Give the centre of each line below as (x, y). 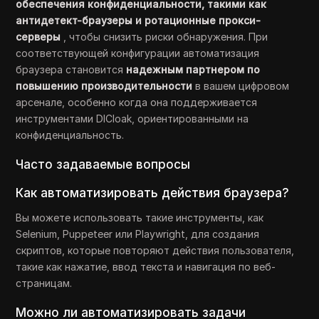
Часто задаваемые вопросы (103, 164)
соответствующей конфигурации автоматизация (138, 53)
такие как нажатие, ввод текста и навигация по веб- (146, 267)
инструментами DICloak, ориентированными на (132, 119)
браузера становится (71, 69)
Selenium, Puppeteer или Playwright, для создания (138, 234)
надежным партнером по (193, 69)
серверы (40, 37)
